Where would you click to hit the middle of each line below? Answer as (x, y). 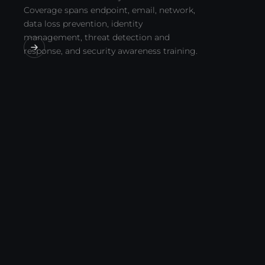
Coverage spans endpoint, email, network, (109, 10)
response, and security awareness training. (111, 51)
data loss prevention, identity (83, 24)
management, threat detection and (97, 37)
